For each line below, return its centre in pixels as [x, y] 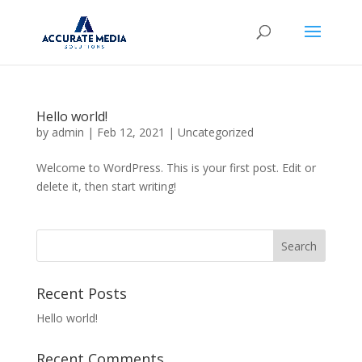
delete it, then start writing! [106, 186]
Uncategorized [215, 132]
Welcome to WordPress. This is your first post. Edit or [176, 168]
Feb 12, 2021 [130, 132]
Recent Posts [81, 293]
